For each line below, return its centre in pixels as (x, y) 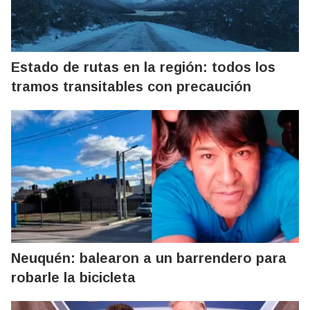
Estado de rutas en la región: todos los (143, 67)
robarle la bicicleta (73, 277)
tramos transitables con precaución (131, 86)
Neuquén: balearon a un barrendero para (149, 258)
